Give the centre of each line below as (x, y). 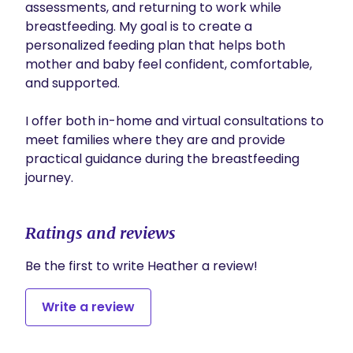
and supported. (72, 83)
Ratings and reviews (100, 233)
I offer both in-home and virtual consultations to (175, 121)
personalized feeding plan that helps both (155, 45)
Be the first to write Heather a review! (141, 266)
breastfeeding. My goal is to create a (139, 26)
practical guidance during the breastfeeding (162, 159)
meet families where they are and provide (155, 140)
